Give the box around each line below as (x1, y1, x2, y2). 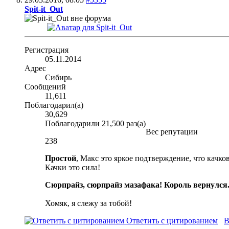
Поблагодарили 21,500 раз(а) (45, 119, 146, 128)
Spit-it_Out (25, 5, 63, 14)
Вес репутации (146, 127, 198, 136)
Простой (45, 154, 76, 163)
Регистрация (25, 45, 68, 55)
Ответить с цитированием (124, 216, 218, 225)
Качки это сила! (45, 163, 100, 172)
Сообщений (25, 82, 66, 91)
